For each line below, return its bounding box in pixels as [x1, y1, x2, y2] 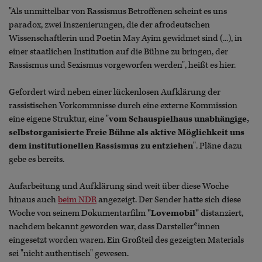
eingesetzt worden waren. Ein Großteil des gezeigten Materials [9, 234, 244, 246]
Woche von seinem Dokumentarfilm [9, 207, 147, 219]
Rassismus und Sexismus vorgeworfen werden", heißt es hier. [9, 59, 236, 71]
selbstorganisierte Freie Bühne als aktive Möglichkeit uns [9, 126, 244, 138]
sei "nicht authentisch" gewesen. [9, 247, 130, 259]
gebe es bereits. [9, 153, 66, 165]
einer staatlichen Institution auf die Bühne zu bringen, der [9, 46, 228, 57]
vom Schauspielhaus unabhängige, [109, 113, 249, 125]
